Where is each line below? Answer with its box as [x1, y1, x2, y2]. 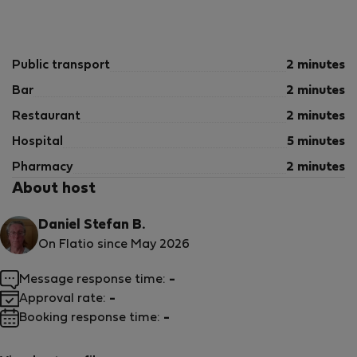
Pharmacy [12, 162, 73, 173]
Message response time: [19, 274, 169, 285]
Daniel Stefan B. [38, 219, 145, 232]
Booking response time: [19, 312, 163, 324]
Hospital [12, 136, 63, 147]
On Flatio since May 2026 [38, 239, 190, 250]
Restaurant [12, 111, 80, 122]
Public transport [12, 60, 110, 71]
